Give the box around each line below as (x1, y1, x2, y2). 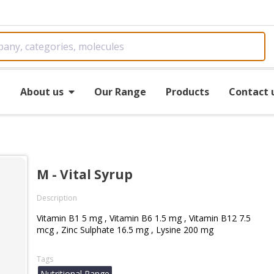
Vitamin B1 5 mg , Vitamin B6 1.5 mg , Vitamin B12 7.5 (37, 212, 251, 224)
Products (165, 84, 209, 98)
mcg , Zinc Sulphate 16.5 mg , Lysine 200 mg (37, 224, 213, 235)
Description (37, 193, 77, 203)
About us (20, 84, 64, 98)
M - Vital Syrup (37, 166, 133, 183)
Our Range (94, 84, 146, 98)
